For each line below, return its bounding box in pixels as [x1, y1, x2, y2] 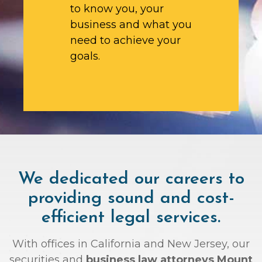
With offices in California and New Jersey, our [12, 237, 250, 250]
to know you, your [70, 2, 164, 15]
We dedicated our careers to [18, 170, 244, 188]
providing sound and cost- [27, 189, 235, 208]
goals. [70, 49, 100, 63]
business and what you [70, 18, 192, 31]
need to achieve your [70, 33, 181, 47]
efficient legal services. [42, 208, 220, 227]
